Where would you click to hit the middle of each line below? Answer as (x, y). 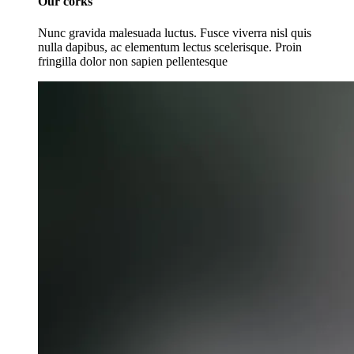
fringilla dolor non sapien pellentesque (133, 61)
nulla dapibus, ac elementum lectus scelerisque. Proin (170, 47)
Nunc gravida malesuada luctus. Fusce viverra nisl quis (175, 32)
